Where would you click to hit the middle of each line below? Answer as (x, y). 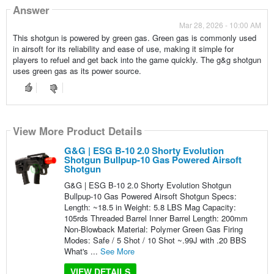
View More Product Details (77, 131)
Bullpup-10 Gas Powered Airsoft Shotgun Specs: (150, 196)
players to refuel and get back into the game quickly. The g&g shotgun (137, 60)
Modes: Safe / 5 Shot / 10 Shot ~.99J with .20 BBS (155, 240)
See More (117, 251)
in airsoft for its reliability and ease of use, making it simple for (123, 49)
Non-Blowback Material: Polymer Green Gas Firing (153, 229)
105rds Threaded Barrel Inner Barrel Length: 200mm (156, 218)
